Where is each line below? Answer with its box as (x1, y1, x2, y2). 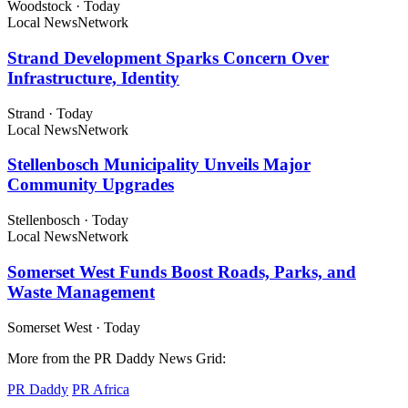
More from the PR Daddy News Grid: (7, 350, 226, 366)
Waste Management (7, 281, 155, 301)
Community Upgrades (7, 175, 174, 195)
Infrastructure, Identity (7, 67, 179, 87)
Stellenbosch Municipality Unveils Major (7, 155, 311, 175)
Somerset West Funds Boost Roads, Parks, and (7, 261, 356, 281)
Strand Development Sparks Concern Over (7, 47, 329, 67)
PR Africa (72, 381, 129, 397)
